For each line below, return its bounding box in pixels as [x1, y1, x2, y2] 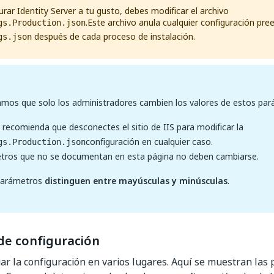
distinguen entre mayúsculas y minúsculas [45, 174, 228, 187]
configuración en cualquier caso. [86, 135, 213, 148]
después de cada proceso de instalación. [32, 30, 195, 43]
